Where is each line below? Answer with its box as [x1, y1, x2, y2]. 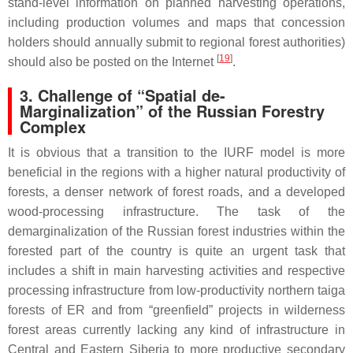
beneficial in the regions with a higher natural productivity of [8, 165, 345, 179]
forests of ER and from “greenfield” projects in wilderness [8, 303, 345, 317]
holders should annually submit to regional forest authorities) [8, 35, 345, 49]
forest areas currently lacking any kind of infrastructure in [8, 322, 345, 336]
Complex [20, 114, 86, 138]
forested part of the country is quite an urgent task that [8, 243, 345, 258]
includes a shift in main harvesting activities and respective [8, 263, 345, 277]
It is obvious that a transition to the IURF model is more [8, 145, 345, 159]
